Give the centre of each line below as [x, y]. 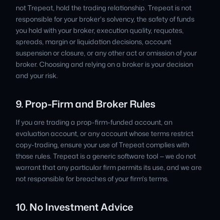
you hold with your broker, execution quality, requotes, [100, 30]
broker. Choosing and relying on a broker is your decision [104, 64]
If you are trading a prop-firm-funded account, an [94, 122]
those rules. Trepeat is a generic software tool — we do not [106, 156]
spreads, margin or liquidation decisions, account [94, 41]
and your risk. [37, 75]
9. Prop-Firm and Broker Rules [86, 104]
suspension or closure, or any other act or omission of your [106, 53]
